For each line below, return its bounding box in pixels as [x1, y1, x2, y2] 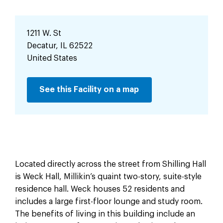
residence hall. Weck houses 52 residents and [14, 185, 185, 193]
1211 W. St [26, 29, 61, 37]
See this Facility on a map [39, 86, 139, 94]
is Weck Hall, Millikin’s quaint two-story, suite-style [14, 172, 202, 181]
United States [26, 54, 77, 62]
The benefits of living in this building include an [14, 210, 195, 218]
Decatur [26, 41, 56, 50]
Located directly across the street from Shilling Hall [14, 160, 206, 168]
